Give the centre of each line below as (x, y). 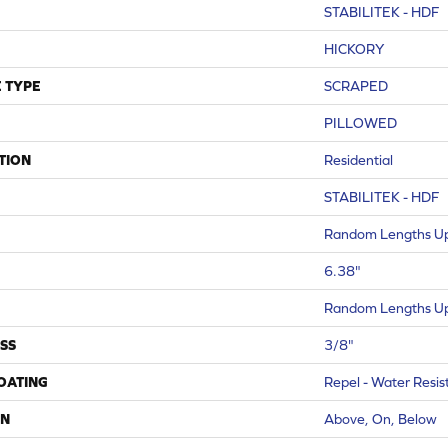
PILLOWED (360, 122)
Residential (358, 159)
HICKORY (354, 48)
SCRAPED (356, 85)
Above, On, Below (380, 418)
